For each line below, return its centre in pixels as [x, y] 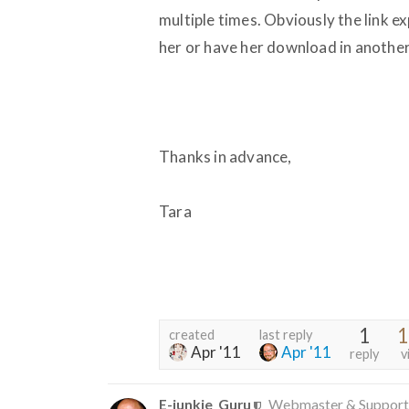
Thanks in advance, [225, 156]
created [192, 334]
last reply [286, 334]
